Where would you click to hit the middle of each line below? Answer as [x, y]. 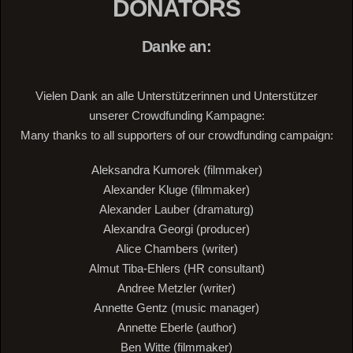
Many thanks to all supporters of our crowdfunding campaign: [176, 135]
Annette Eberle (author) [176, 328]
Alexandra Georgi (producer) [176, 229]
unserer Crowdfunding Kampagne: [176, 115]
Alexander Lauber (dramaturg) [176, 210]
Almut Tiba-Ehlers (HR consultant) [176, 269]
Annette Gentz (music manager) [176, 308]
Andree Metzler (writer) [176, 288]
